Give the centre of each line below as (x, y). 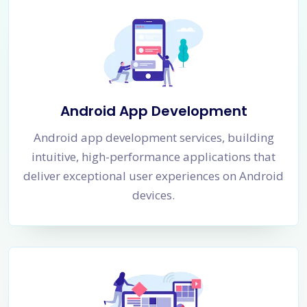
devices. (153, 195)
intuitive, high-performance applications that (153, 156)
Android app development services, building (153, 137)
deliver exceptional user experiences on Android (153, 175)
